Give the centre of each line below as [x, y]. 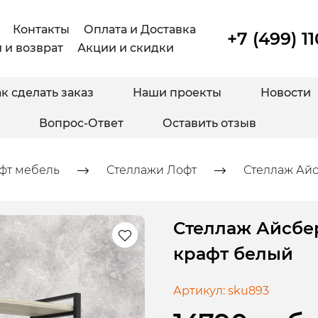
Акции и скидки [126, 48]
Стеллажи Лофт [152, 170]
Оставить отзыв [209, 124]
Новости [286, 93]
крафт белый [233, 254]
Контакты [41, 29]
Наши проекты [177, 93]
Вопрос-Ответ [81, 124]
